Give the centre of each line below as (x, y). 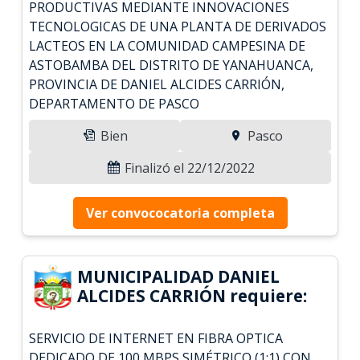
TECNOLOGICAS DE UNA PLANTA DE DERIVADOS (178, 26)
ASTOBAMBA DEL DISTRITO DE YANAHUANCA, (172, 65)
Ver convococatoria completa (180, 213)
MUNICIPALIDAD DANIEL (179, 276)
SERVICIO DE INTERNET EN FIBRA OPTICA (156, 338)
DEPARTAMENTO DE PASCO (115, 103)
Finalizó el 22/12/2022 (188, 168)
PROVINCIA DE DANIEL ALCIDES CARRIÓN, (157, 84)
